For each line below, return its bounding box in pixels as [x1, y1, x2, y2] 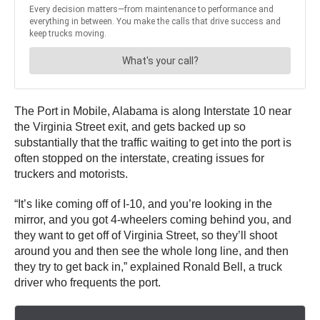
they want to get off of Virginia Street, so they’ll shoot [14, 229, 277, 241]
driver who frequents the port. [14, 276, 164, 289]
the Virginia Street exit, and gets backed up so [14, 120, 246, 133]
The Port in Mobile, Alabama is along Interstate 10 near [14, 104, 291, 117]
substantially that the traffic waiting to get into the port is [14, 136, 291, 149]
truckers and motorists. [14, 167, 131, 180]
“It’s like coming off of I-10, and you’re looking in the [14, 197, 272, 210]
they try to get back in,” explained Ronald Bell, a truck [14, 260, 282, 273]
